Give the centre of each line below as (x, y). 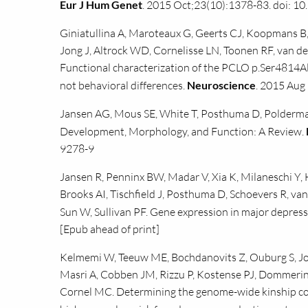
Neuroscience (221, 85)
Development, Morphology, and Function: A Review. (183, 131)
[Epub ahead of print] (110, 229)
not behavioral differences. (123, 85)
